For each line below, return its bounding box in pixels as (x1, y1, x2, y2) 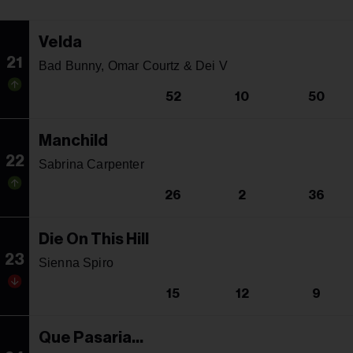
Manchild (39, 132, 108, 149)
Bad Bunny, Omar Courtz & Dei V (39, 58, 228, 72)
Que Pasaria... (39, 329, 143, 346)
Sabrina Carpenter (39, 157, 144, 171)
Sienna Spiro (39, 255, 113, 269)
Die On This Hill (39, 231, 149, 247)
